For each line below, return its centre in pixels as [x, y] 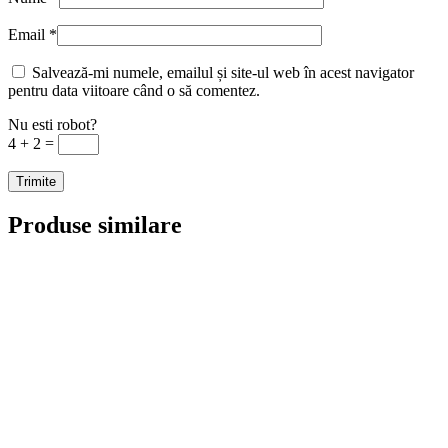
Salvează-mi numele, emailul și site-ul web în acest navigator [223, 73]
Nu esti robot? [52, 125]
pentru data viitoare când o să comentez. [134, 91]
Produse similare [95, 225]
